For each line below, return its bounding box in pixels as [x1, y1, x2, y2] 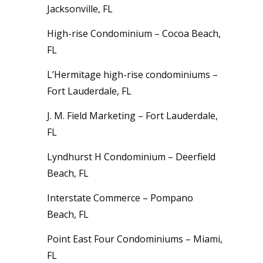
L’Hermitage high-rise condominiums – [47, 68, 218, 81]
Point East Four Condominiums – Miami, [47, 232, 222, 245]
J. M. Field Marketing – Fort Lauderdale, [47, 109, 218, 122]
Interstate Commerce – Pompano [47, 191, 193, 204]
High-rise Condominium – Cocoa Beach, [47, 26, 221, 40]
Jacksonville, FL [47, 2, 113, 15]
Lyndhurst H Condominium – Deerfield [47, 150, 215, 163]
